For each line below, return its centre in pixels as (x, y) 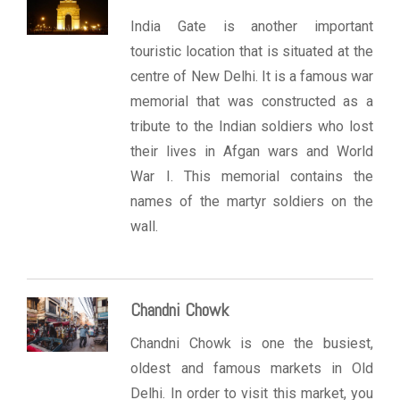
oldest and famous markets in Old (252, 369)
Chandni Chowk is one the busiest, (252, 344)
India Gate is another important (252, 27)
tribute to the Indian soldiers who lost (252, 127)
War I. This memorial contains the (252, 177)
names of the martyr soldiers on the (252, 202)
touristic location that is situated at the (252, 52)
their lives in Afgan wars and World (252, 152)
